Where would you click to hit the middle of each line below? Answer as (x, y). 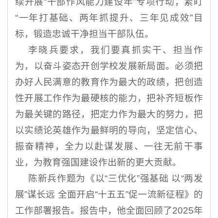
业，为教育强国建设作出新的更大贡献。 (98, 163)
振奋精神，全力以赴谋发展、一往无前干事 (109, 146)
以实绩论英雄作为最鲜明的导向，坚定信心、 (109, 130)
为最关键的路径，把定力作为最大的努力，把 (109, 114)
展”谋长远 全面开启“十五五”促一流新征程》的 (109, 195)
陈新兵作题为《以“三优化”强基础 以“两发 (116, 179)
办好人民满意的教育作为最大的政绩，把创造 (109, 82)
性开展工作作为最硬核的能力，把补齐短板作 (109, 98)
